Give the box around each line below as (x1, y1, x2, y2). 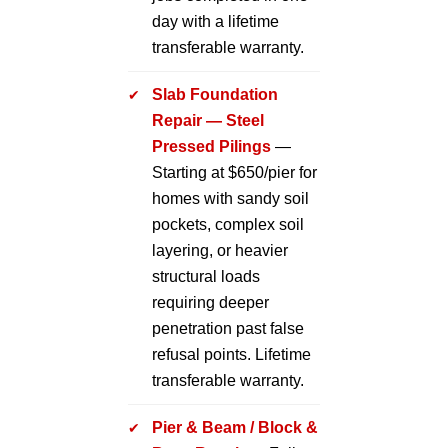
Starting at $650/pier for (152, 163, 317, 181)
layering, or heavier (152, 241, 288, 259)
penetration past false (152, 319, 304, 337)
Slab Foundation (152, 85, 278, 103)
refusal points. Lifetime (152, 345, 311, 363)
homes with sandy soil (152, 189, 309, 207)
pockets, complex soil (152, 215, 304, 233)
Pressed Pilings (152, 137, 271, 155)
